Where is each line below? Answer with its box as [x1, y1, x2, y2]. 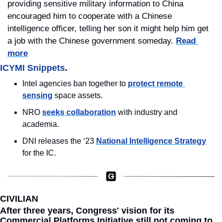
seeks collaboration [42, 108, 116, 116]
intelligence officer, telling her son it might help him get [7, 23, 209, 33]
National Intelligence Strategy [96, 136, 206, 145]
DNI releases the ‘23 [22, 136, 96, 145]
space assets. [53, 91, 103, 100]
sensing [22, 91, 53, 100]
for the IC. [22, 148, 56, 157]
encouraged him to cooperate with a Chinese [7, 11, 172, 21]
